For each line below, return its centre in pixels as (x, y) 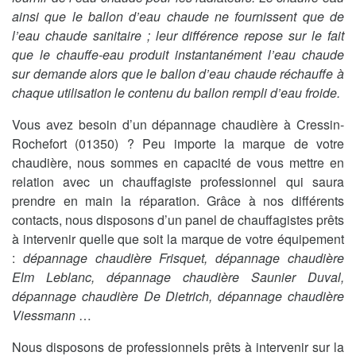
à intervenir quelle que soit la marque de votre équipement (178, 239)
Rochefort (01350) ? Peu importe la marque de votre (178, 144)
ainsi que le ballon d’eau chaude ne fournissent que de (178, 17)
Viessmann (44, 315)
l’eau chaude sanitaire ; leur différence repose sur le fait (178, 36)
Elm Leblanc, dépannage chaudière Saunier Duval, (178, 277)
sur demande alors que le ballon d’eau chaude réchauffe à (178, 74)
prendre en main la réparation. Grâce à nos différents (178, 201)
